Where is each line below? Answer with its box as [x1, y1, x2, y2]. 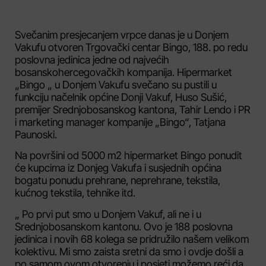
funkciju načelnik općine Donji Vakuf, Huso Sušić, [15, 91, 227, 103]
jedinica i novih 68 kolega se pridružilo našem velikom [15, 232, 249, 245]
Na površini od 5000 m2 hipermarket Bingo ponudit [15, 149, 242, 162]
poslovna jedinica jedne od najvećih [15, 53, 169, 66]
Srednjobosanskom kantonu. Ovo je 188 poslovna [15, 220, 233, 233]
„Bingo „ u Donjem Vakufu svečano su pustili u [15, 78, 217, 91]
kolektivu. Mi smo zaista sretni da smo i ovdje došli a [15, 245, 243, 258]
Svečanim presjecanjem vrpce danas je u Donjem [15, 28, 229, 41]
